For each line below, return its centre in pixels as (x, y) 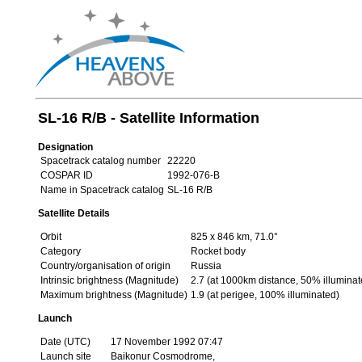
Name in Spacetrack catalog (102, 190)
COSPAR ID (66, 175)
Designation (65, 147)
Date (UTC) (65, 342)
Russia (206, 266)
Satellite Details (74, 213)
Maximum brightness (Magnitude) (114, 295)
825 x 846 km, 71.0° (234, 237)
